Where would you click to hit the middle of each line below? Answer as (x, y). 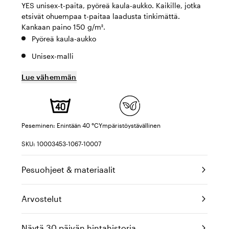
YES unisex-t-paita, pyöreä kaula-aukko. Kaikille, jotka (111, 5)
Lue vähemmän (49, 77)
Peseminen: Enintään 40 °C (60, 125)
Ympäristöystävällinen (130, 125)
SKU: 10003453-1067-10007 (61, 144)
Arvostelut (42, 199)
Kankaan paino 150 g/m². (63, 27)
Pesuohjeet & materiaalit (68, 169)
